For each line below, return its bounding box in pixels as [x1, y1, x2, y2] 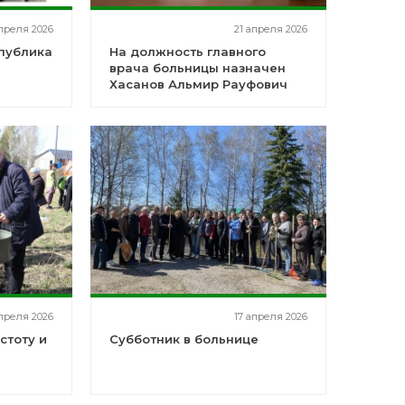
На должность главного [108, 44, 266, 59]
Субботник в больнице [108, 332, 259, 346]
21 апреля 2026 [233, 23, 307, 35]
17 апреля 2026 [233, 310, 307, 323]
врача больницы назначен [108, 61, 286, 75]
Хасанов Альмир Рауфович [108, 77, 287, 91]
